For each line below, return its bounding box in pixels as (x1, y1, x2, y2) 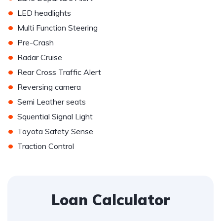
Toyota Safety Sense (17, 126, 93, 136)
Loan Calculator (51, 190, 170, 209)
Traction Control (17, 141, 74, 151)
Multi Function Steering (17, 23, 98, 33)
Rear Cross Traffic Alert (17, 67, 101, 77)
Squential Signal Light (17, 111, 93, 121)
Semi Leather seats (17, 97, 86, 107)
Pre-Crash (17, 37, 54, 47)
